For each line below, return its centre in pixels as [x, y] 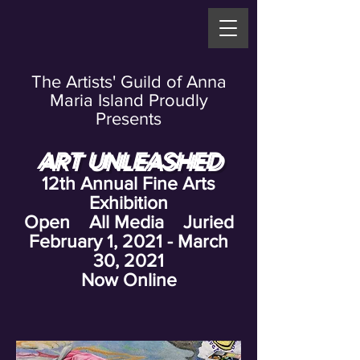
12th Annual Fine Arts [129, 183]
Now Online [129, 280]
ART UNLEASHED [129, 161]
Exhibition [129, 202]
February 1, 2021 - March [129, 241]
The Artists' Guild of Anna [129, 82]
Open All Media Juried [129, 222]
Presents [129, 119]
